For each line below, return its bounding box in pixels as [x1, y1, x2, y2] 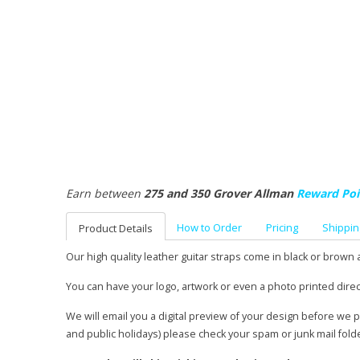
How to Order [177, 219, 242, 235]
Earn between [66, 185, 144, 201]
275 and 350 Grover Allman [144, 185, 297, 201]
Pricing [266, 219, 298, 235]
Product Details [79, 220, 153, 235]
